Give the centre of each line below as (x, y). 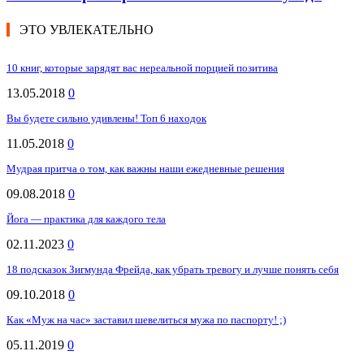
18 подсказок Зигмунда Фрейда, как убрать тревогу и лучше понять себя (173, 269)
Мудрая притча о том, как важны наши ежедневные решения (145, 168)
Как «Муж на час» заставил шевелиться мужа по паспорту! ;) (146, 319)
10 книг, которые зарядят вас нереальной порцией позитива (142, 67)
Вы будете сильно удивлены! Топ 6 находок (106, 118)
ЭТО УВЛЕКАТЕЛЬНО (87, 29)
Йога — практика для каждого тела (86, 219)
